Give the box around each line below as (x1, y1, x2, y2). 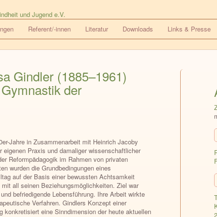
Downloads (123, 24, 153, 33)
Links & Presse (168, 24, 211, 33)
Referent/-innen (28, 24, 71, 33)
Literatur (85, 24, 108, 33)
